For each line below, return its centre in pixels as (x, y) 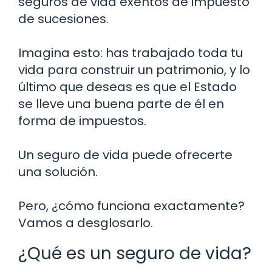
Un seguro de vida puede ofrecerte (125, 155)
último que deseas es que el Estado (127, 87)
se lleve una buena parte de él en (121, 104)
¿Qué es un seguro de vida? (135, 253)
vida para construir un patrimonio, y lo (134, 70)
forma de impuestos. (82, 121)
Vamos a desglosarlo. (86, 223)
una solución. (58, 172)
